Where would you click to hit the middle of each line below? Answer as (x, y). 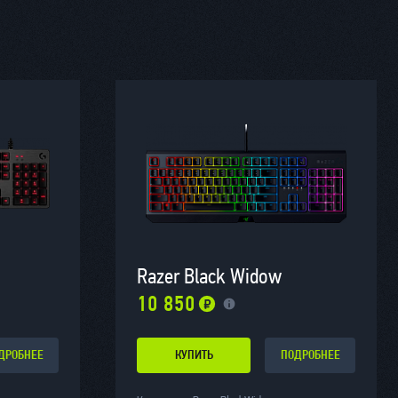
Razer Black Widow (209, 277)
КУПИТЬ (194, 355)
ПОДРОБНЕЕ (310, 355)
